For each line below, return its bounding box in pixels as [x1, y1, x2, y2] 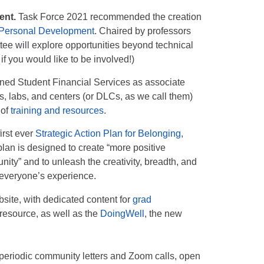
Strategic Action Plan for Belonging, [35, 128, 184, 138]
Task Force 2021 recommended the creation [16, 12, 202, 22]
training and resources [11, 105, 104, 115]
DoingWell [100, 209, 145, 219]
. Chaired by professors [94, 26, 192, 36]
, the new [144, 209, 183, 219]
